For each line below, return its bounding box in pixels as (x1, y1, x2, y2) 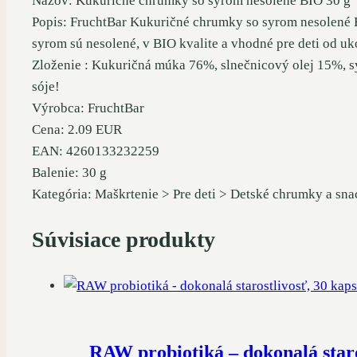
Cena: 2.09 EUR (32, 121, 122, 137)
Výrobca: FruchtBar (32, 100, 144, 116)
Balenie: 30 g (32, 164, 107, 180)
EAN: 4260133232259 (32, 143, 159, 159)
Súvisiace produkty (32, 226, 215, 252)
